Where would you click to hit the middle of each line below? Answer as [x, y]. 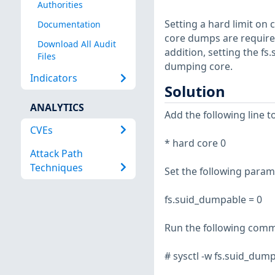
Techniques [56, 167]
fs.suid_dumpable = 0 [213, 199]
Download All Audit [76, 44]
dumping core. [198, 67]
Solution [195, 92]
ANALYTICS [57, 108]
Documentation [69, 25]
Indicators [53, 78]
